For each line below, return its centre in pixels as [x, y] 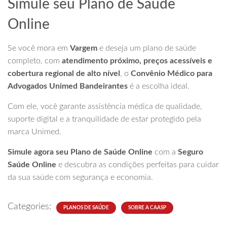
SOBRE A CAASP [147, 208]
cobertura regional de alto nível [64, 73]
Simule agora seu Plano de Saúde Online [80, 152]
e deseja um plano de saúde [147, 48]
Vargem [84, 48]
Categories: [31, 207]
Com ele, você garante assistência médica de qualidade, [105, 106]
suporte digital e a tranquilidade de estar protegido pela [104, 119]
